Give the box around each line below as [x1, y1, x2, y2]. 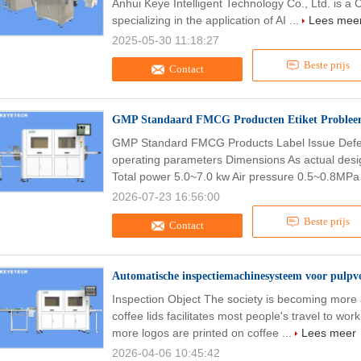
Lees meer [301, 326, 356, 339]
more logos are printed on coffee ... [112, 326, 295, 339]
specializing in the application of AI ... [112, 14, 302, 27]
